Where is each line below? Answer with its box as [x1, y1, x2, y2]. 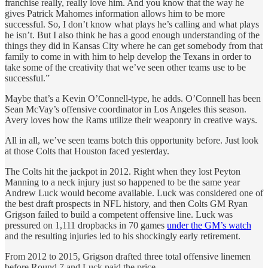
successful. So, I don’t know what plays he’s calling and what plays [5, 19, 259, 29]
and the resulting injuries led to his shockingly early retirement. [5, 230, 240, 241]
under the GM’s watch [167, 220, 251, 230]
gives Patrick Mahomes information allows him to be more [5, 8, 225, 19]
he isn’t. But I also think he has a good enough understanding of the [5, 29, 260, 40]
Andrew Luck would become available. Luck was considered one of [5, 187, 263, 198]
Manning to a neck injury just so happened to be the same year [5, 176, 240, 187]
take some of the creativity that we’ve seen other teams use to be [5, 62, 246, 72]
